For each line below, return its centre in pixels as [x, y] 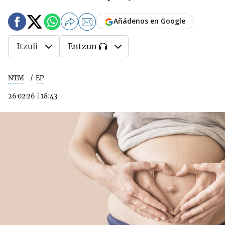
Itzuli [27, 46]
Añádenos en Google [149, 21]
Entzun [82, 46]
